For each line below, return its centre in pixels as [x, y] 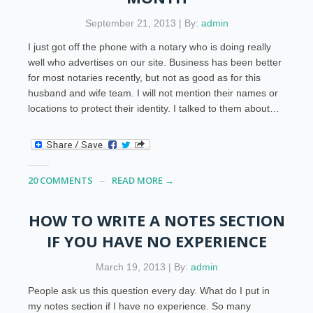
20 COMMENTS [61, 180]
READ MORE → [143, 180]
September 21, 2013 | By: [143, 23]
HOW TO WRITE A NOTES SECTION [156, 220]
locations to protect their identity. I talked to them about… [154, 109]
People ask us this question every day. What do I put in [149, 290]
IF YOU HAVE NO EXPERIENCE [156, 241]
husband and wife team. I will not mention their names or [153, 93]
